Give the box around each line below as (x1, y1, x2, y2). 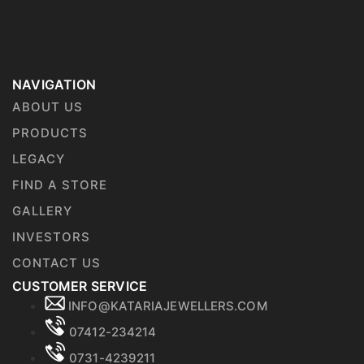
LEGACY (12, 150, 65, 167)
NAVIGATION (12, 76, 96, 93)
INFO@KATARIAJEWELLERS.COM (68, 297, 267, 314)
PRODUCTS (12, 124, 88, 141)
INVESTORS (12, 228, 90, 245)
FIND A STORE (12, 176, 107, 193)
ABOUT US (12, 98, 83, 115)
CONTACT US (12, 254, 101, 271)
